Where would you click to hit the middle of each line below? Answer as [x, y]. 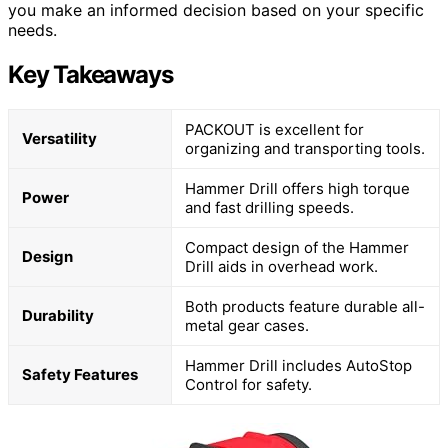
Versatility [59, 138]
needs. [32, 29]
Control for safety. [248, 384]
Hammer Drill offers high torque [297, 188]
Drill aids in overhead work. [281, 266]
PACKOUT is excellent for [274, 129]
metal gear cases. [247, 325]
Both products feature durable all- [305, 306]
